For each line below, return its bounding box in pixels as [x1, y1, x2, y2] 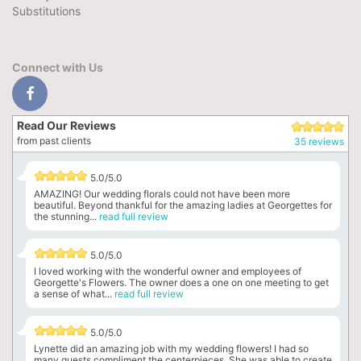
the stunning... [34, 210, 99, 222]
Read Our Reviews [17, 118, 116, 132]
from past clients [17, 135, 91, 147]
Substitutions [12, 4, 81, 18]
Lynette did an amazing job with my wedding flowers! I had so [34, 342, 309, 355]
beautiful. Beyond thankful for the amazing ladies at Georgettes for [34, 199, 332, 211]
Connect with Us [12, 60, 103, 74]
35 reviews [294, 135, 344, 147]
